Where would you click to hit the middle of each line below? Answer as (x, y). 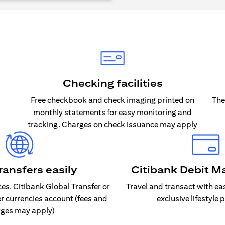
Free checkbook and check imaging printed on (113, 100)
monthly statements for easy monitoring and (113, 112)
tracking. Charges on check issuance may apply (113, 124)
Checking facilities (113, 83)
